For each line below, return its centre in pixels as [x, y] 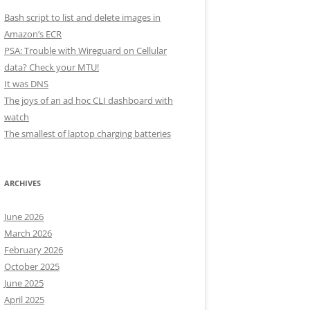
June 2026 [24, 217]
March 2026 [28, 233]
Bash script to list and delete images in [82, 17]
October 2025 [32, 266]
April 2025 [24, 300]
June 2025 [24, 283]
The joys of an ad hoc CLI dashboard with [89, 100]
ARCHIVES [22, 183]
